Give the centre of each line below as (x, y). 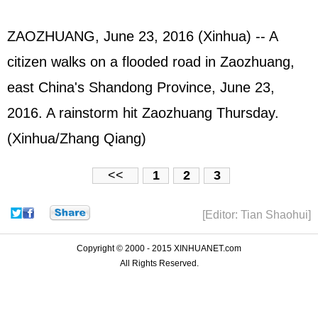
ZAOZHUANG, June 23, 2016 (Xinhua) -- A (142, 36)
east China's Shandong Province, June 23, (141, 87)
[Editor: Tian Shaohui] (257, 215)
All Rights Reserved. (159, 264)
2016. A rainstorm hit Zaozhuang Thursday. (143, 113)
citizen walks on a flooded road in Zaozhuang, (151, 61)
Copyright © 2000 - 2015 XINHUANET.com (159, 249)
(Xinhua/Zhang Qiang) (77, 138)
